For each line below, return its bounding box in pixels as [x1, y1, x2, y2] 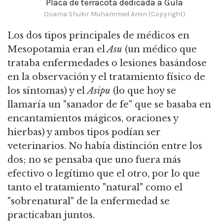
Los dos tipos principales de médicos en [7, 30, 189, 41]
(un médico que [122, 44, 197, 55]
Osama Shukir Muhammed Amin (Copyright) [43, 10, 185, 19]
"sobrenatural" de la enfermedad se [7, 196, 170, 207]
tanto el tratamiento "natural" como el [7, 182, 183, 193]
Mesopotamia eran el [7, 44, 105, 55]
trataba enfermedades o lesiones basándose [7, 58, 207, 69]
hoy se [145, 85, 176, 97]
